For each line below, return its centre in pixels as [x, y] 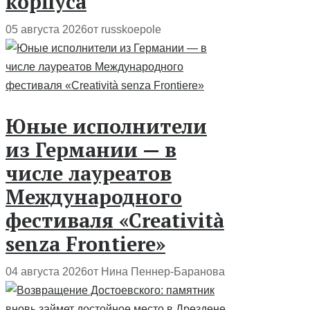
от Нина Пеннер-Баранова [156, 272]
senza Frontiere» [85, 244]
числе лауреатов [89, 173]
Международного [94, 197]
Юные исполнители [106, 126]
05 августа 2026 [46, 29]
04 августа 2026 [46, 272]
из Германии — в [91, 150]
